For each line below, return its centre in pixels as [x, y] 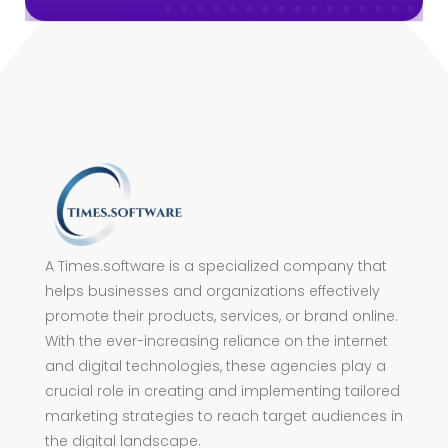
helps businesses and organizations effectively [212, 291]
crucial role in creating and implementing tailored [222, 391]
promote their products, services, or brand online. [221, 316]
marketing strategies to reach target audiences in [224, 416]
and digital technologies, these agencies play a [215, 366]
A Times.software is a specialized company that [216, 266]
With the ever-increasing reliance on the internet [216, 341]
